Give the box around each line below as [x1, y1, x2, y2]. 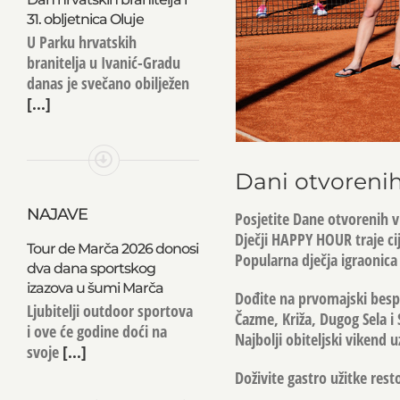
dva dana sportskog [26, 259, 155, 277]
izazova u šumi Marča [26, 279, 163, 296]
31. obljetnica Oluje [26, 11, 144, 28]
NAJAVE [26, 204, 87, 224]
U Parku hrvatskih [26, 31, 137, 53]
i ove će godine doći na [26, 320, 167, 342]
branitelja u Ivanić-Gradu [26, 52, 180, 73]
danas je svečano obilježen [26, 72, 189, 94]
